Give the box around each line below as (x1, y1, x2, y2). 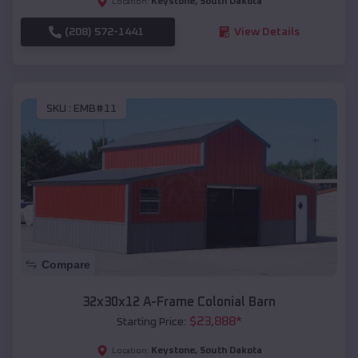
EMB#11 (74, 103, 117, 115)
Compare (42, 258, 90, 272)
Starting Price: (116, 316, 186, 328)
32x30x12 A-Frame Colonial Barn (82, 296, 276, 309)
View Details (233, 26, 300, 38)
